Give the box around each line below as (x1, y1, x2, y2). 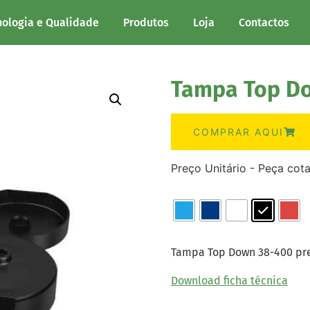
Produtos (122, 15, 169, 29)
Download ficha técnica (170, 273, 288, 287)
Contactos (238, 15, 289, 29)
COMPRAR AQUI (192, 126, 284, 138)
